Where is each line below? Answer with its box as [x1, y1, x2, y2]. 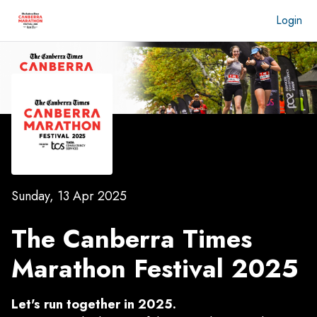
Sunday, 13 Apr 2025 [11, 187, 127, 206]
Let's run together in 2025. [11, 294, 176, 313]
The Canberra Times [11, 219, 252, 258]
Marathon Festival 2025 [11, 249, 298, 287]
